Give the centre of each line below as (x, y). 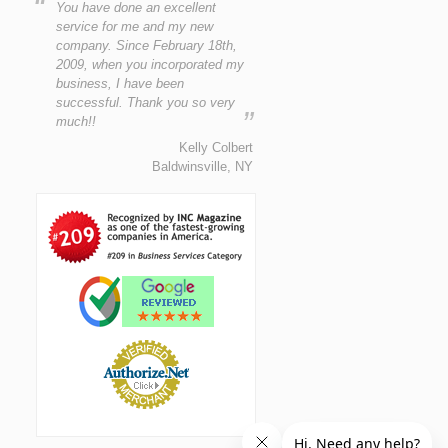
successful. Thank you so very (146, 102)
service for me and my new (135, 26)
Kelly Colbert (216, 147)
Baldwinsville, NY (203, 166)
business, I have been (120, 83)
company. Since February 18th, (147, 45)
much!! (76, 121)
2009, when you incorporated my (150, 64)
